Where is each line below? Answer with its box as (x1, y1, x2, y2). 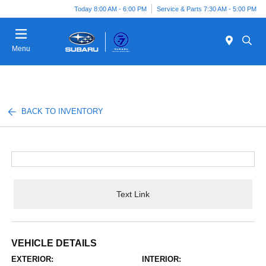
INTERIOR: (142, 255, 181, 264)
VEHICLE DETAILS (11, 238, 97, 248)
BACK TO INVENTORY (21, 107, 104, 116)
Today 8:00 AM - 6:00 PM (74, 5, 147, 12)
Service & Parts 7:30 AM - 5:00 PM (157, 5, 256, 12)
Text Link (116, 189, 150, 199)
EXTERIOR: (11, 255, 54, 264)
